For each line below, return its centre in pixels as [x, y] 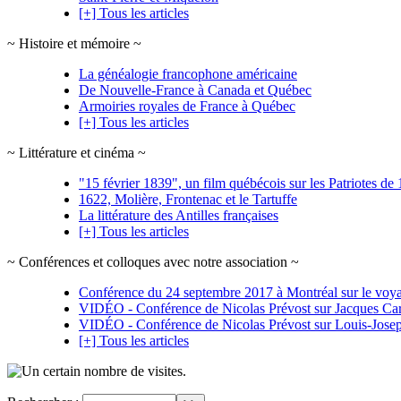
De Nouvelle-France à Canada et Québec [195, 90]
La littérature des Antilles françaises [179, 215]
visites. [165, 371]
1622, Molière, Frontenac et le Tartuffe [188, 199]
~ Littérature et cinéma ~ [77, 152]
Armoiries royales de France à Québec [187, 106]
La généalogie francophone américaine [188, 73]
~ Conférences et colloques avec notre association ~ [153, 261]
